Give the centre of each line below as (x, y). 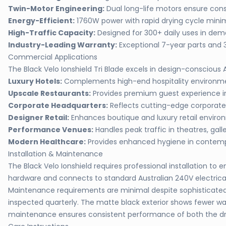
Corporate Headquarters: (58, 105)
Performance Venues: (51, 130)
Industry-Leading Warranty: (63, 45)
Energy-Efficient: (41, 21)
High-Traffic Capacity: (52, 33)
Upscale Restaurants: (49, 93)
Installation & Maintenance (55, 154)
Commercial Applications (53, 57)
